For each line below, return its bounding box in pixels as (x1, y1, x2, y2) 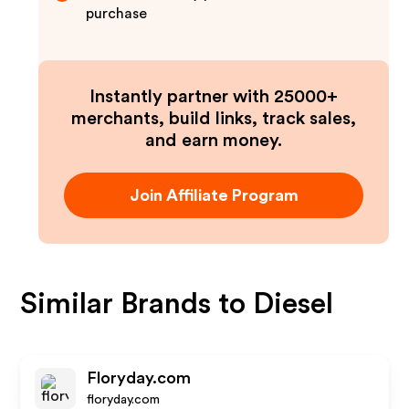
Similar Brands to (20, 289, 254, 319)
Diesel (253, 289, 334, 319)
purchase (86, 6, 148, 21)
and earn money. (145, 131, 282, 150)
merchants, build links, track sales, (71, 110, 356, 128)
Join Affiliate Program (129, 187, 299, 204)
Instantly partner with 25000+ (89, 88, 338, 106)
